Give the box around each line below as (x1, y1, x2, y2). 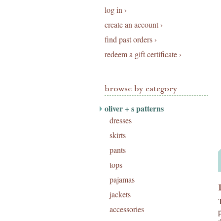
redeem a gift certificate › (105, 49, 182, 59)
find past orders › (105, 34, 157, 44)
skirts (110, 130, 126, 140)
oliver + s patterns (105, 103, 164, 114)
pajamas (110, 174, 135, 184)
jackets (110, 189, 131, 199)
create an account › (105, 19, 163, 30)
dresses (110, 115, 132, 125)
